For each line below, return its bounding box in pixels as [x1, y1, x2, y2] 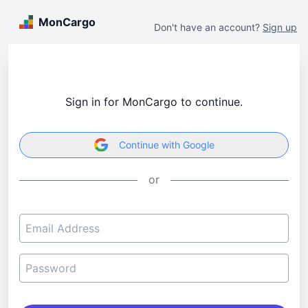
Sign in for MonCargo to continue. [65, 95, 243, 109]
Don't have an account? [154, 21, 260, 33]
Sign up [263, 21, 297, 33]
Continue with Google [118, 139, 214, 151]
